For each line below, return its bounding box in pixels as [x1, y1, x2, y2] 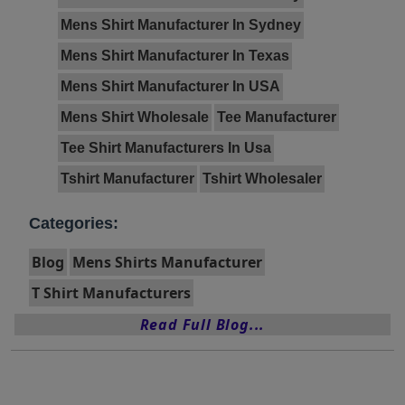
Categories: [29, 213, 118, 232]
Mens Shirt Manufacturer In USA [61, 78, 280, 94]
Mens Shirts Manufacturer [72, 251, 262, 272]
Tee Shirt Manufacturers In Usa [61, 139, 271, 155]
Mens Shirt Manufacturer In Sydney [61, 16, 301, 33]
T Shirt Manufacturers [32, 282, 191, 303]
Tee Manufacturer [217, 108, 336, 125]
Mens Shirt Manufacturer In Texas [61, 47, 289, 63]
